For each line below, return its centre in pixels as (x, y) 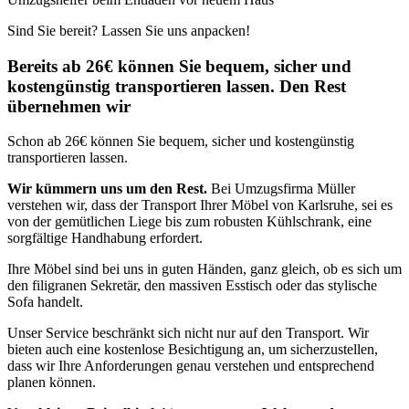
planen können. (52, 383)
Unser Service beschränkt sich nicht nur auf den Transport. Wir (188, 333)
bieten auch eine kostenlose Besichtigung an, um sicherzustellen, (193, 350)
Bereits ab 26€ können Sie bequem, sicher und (179, 66)
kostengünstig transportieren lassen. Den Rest (177, 86)
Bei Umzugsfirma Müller (281, 189)
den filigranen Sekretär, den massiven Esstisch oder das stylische (192, 286)
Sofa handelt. (45, 302)
